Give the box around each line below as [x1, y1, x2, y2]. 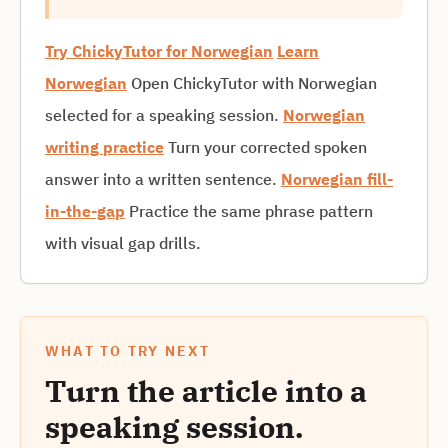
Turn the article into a [45, 371, 367, 410]
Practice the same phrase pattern [125, 201, 373, 221]
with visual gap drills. [45, 233, 201, 253]
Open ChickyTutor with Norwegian [127, 73, 377, 93]
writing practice [45, 137, 164, 157]
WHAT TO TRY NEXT [45, 342, 210, 360]
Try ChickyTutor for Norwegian [45, 41, 273, 61]
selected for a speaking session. [45, 105, 283, 125]
